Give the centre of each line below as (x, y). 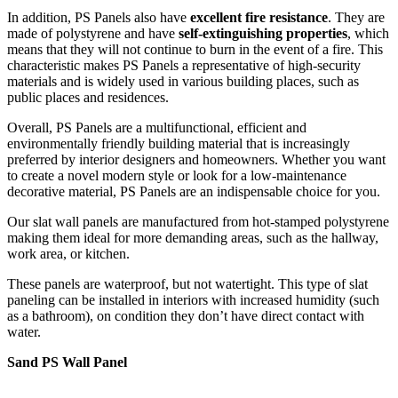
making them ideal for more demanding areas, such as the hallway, (193, 237)
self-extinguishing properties (263, 33)
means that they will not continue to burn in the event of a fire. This (195, 49)
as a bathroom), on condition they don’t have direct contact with (186, 315)
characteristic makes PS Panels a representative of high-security (184, 65)
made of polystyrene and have (93, 33)
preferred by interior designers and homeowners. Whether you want (196, 159)
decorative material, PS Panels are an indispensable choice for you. (194, 191)
